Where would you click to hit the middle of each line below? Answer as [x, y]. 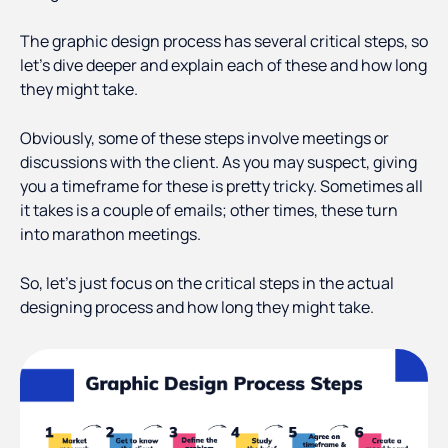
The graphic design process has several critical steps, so [224, 41]
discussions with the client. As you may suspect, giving [218, 162]
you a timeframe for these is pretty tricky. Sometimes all [221, 186]
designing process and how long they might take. [197, 307]
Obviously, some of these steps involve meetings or [204, 138]
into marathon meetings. [110, 234]
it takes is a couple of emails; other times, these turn [209, 210]
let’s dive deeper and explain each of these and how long [223, 65]
